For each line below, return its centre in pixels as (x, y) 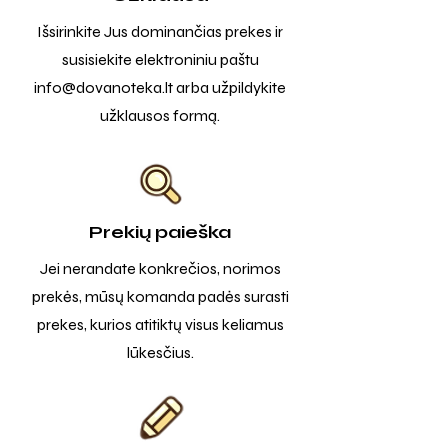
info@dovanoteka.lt (103, 87)
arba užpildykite (229, 87)
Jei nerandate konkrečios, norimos (160, 268)
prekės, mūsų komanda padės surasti (160, 296)
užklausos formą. (160, 115)
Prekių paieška (160, 232)
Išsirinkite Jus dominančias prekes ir (160, 31)
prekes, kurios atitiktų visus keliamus (160, 324)
